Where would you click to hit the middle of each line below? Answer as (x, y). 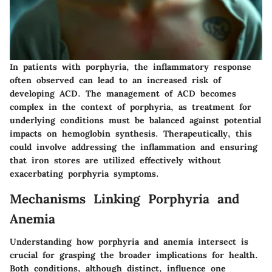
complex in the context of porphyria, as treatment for (131, 107)
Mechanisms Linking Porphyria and (125, 199)
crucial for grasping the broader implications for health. (134, 255)
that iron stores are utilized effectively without (115, 160)
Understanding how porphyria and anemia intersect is (129, 242)
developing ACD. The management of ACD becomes (123, 93)
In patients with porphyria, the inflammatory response (131, 66)
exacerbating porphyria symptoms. (84, 173)
